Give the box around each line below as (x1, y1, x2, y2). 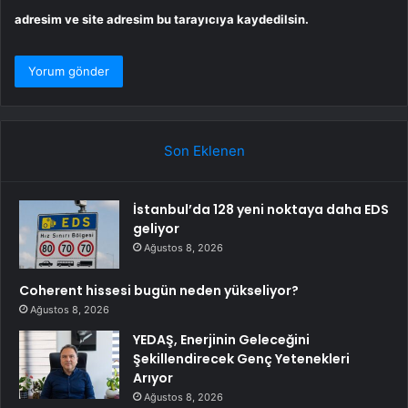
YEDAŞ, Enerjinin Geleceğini (133, 331, 310, 350)
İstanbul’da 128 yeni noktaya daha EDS (133, 200, 389, 219)
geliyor (133, 219, 179, 239)
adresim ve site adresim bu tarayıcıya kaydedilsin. (15, 12, 309, 27)
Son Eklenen (163, 142, 245, 160)
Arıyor (133, 369, 173, 388)
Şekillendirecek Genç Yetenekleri (133, 350, 350, 369)
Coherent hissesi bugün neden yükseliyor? (19, 281, 299, 301)
